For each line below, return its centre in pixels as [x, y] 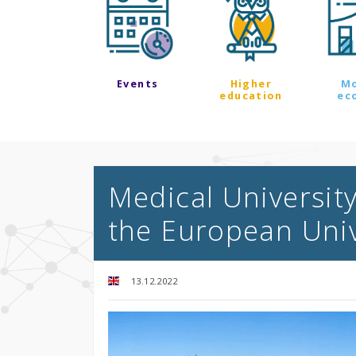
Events [138, 83]
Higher [251, 83]
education [251, 95]
